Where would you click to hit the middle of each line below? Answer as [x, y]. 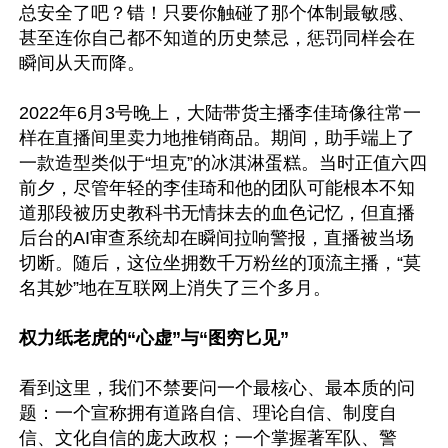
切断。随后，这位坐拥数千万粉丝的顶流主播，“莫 [220, 263]
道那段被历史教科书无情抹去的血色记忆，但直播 [217, 213]
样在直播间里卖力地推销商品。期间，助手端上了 [217, 138]
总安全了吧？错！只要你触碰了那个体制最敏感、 [217, 13]
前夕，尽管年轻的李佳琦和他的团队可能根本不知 [217, 188]
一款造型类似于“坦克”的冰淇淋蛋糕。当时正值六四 [223, 163]
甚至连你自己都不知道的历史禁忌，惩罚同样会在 [217, 38]
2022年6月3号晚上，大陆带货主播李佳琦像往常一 [220, 113]
